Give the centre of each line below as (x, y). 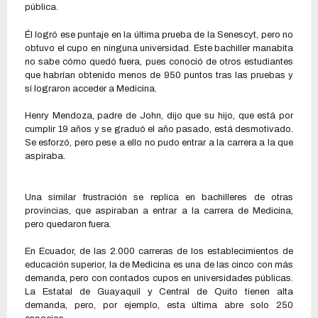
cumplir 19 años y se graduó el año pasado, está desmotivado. (159, 130)
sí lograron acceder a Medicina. (91, 88)
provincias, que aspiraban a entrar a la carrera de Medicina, (159, 210)
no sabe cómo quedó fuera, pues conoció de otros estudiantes (159, 61)
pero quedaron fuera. (68, 224)
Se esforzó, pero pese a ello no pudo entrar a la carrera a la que (159, 143)
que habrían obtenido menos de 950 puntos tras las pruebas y (159, 75)
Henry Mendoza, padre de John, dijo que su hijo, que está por (159, 116)
